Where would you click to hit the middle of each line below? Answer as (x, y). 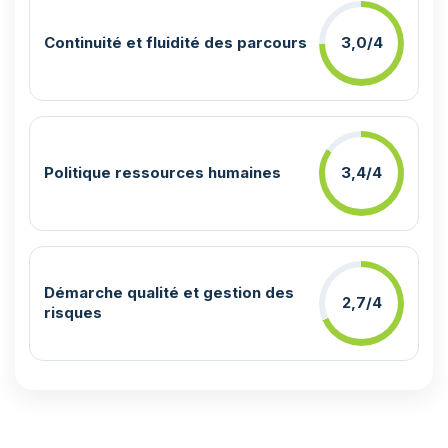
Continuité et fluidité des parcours (175, 43)
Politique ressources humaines (162, 173)
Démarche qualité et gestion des (169, 293)
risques (73, 313)
